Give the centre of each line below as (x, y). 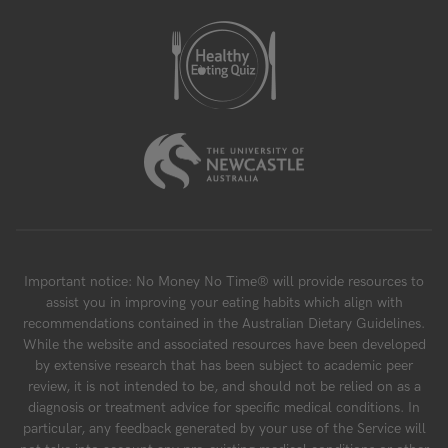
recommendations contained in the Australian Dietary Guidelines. (224, 324)
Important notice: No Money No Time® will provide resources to (224, 282)
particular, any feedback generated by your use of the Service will (224, 429)
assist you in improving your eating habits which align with (224, 303)
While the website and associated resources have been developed (224, 345)
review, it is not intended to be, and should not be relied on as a (224, 387)
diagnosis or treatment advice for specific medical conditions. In (224, 408)
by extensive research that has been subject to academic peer (224, 366)
